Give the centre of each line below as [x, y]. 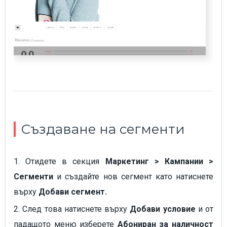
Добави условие [163, 209]
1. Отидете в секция [60, 162]
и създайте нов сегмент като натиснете [133, 177]
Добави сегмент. [73, 192]
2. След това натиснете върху [72, 209]
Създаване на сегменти [103, 129]
